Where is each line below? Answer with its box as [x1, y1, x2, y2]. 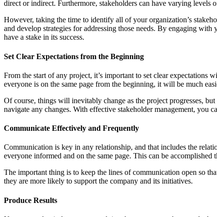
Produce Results [4, 196, 57, 204]
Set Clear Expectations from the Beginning [4, 52, 144, 61]
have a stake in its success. [4, 33, 84, 42]
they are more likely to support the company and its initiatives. [4, 177, 193, 186]
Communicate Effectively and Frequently [4, 124, 139, 133]
